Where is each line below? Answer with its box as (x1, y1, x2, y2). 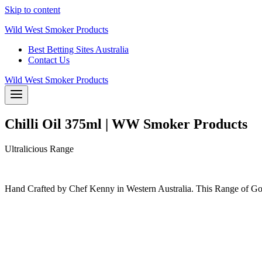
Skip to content (5, 5, 60, 15)
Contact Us (28, 55, 70, 65)
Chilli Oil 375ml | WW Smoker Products (5, 116, 247, 132)
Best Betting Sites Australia (28, 44, 129, 54)
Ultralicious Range (5, 143, 74, 154)
